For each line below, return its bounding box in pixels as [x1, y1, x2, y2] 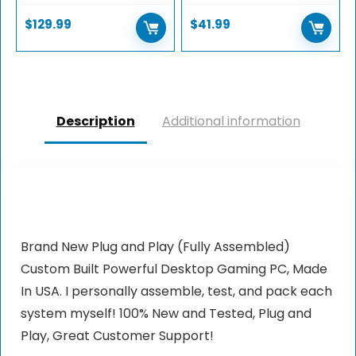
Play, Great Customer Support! [20, 326, 214, 345]
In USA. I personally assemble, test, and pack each [20, 281, 332, 300]
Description [56, 112, 135, 131]
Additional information [161, 112, 300, 131]
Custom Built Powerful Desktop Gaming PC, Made [20, 259, 327, 278]
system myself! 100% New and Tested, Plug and [20, 304, 311, 323]
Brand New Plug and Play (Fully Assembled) [20, 237, 290, 256]
